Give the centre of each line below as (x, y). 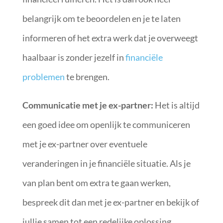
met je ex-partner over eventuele (85, 144)
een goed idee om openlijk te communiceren (106, 124)
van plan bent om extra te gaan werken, (96, 183)
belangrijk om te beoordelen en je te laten (101, 18)
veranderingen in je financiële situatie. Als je (106, 163)
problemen (43, 77)
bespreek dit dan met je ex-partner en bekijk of (111, 202)
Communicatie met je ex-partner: (88, 105)
